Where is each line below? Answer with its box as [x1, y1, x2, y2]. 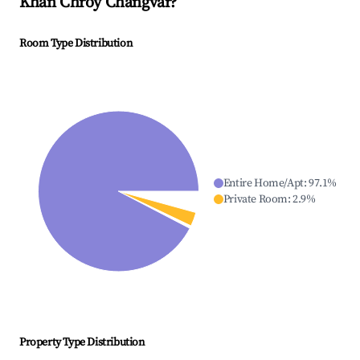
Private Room [223, 192, 288, 207]
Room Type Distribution [19, 36, 133, 51]
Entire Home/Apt [223, 176, 304, 191]
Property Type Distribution [19, 335, 145, 350]
